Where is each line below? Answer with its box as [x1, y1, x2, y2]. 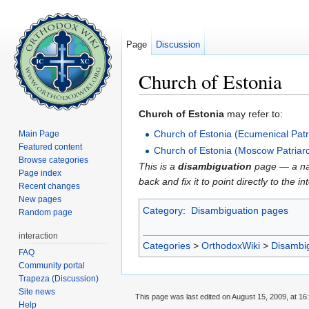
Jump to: [139, 94, 179, 106]
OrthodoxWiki [201, 239, 260, 251]
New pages [19, 194, 62, 204]
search [230, 94, 259, 106]
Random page [19, 207, 73, 217]
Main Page [19, 128, 60, 139]
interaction [19, 230, 59, 241]
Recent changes [19, 181, 81, 191]
